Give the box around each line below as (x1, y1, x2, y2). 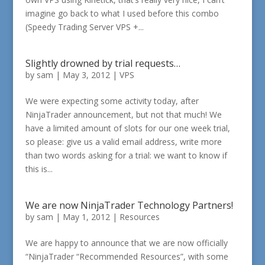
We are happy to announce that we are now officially (25, 237, 228, 248)
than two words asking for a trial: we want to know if (25, 150, 227, 161)
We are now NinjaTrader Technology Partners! (25, 199, 233, 212)
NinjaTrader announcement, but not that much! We (25, 109, 222, 120)
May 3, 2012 (62, 69, 110, 80)
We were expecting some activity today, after (25, 95, 199, 106)
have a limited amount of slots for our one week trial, (25, 122, 230, 134)
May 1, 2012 (62, 211, 110, 222)
